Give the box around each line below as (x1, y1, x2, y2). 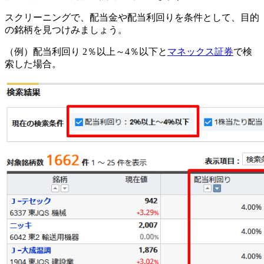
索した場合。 (5, 59, 61, 70)
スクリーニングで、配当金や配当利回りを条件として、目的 (5, 12, 259, 23)
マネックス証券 (167, 47, 233, 57)
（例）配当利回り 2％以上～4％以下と (5, 47, 167, 57)
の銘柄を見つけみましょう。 (5, 25, 127, 35)
